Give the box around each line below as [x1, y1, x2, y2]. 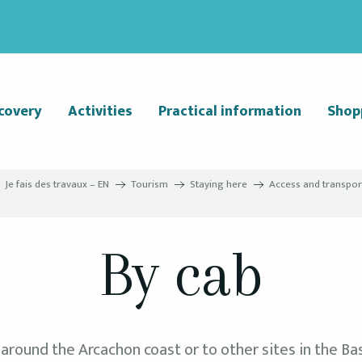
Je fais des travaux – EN [5, 175, 109, 193]
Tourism [131, 175, 168, 193]
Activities [67, 99, 133, 124]
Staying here [190, 175, 247, 193]
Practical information [158, 99, 301, 124]
